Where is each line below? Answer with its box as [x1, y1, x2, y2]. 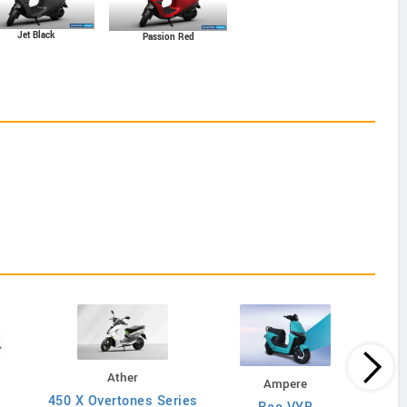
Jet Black [16, 29, 55, 43]
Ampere [263, 374, 307, 392]
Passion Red [142, 30, 194, 44]
